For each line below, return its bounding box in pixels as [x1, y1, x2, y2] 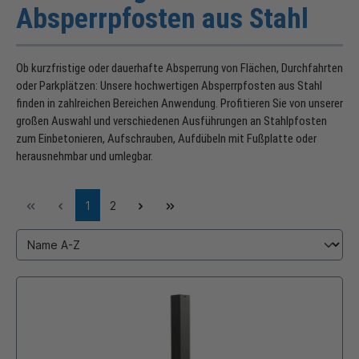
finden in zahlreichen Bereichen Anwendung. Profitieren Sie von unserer [16, 96, 343, 111]
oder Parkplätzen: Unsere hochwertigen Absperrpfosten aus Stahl [16, 79, 322, 94]
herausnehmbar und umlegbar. [16, 149, 153, 164]
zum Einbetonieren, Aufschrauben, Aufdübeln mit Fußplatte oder [16, 131, 317, 147]
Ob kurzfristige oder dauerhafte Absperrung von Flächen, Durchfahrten [16, 61, 343, 76]
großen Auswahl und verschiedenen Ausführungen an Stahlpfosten [16, 114, 327, 129]
